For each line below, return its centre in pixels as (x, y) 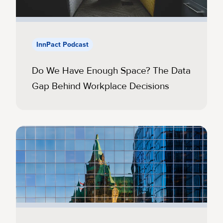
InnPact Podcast (62, 45)
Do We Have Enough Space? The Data (111, 71)
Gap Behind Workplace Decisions (101, 86)
